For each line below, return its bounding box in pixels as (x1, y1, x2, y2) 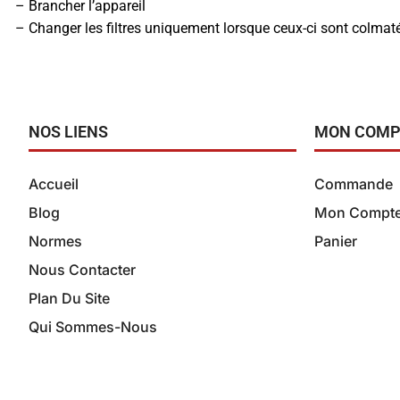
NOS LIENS (29, 121, 108, 141)
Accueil (29, 174, 79, 193)
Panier (314, 231, 357, 250)
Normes (29, 231, 82, 250)
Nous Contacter (29, 260, 136, 279)
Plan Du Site (29, 288, 110, 307)
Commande (314, 174, 393, 193)
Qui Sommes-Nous (29, 317, 157, 336)
